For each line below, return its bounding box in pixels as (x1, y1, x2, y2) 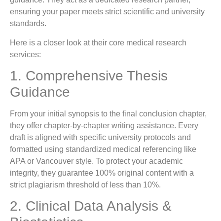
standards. (10, 19, 46, 28)
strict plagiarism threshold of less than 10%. (10, 180, 161, 189)
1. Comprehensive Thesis (10, 68, 168, 83)
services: (10, 50, 41, 59)
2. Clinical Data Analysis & (10, 198, 172, 214)
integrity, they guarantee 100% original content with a (10, 168, 194, 177)
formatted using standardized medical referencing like (10, 145, 196, 153)
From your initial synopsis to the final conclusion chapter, (10, 109, 207, 118)
